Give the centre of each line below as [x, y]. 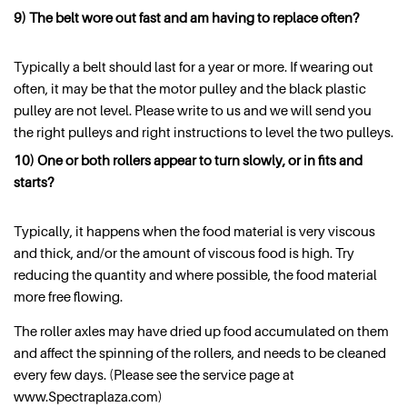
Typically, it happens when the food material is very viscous [194, 231]
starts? [34, 182]
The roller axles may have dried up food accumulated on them [201, 331]
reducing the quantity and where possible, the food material [195, 275]
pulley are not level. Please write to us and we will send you [193, 109]
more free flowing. [68, 297]
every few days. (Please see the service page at [154, 375]
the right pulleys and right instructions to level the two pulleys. [203, 131]
